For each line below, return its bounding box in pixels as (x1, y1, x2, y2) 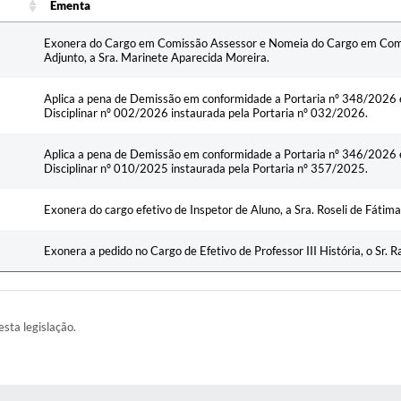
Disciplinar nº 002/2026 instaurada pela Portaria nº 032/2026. (44, 105, 368, 120)
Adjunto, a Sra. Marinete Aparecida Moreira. (44, 49, 269, 64)
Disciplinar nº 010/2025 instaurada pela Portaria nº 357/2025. (44, 160, 368, 175)
